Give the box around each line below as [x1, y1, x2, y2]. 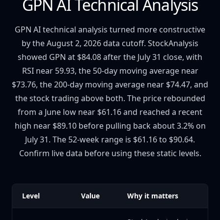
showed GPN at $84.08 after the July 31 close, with [18, 52, 202, 62]
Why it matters [127, 191, 178, 200]
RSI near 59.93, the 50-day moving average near [22, 65, 198, 76]
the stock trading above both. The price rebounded [15, 93, 205, 104]
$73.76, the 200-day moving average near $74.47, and [12, 79, 208, 90]
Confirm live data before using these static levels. [19, 148, 201, 159]
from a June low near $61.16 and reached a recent [18, 107, 202, 117]
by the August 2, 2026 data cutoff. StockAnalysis [22, 38, 198, 49]
